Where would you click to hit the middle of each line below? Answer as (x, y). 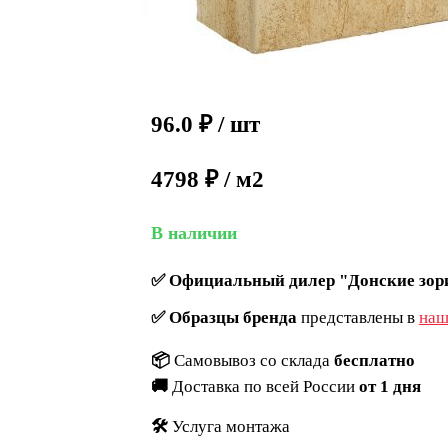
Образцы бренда (232, 318)
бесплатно (374, 361)
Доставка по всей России (265, 387)
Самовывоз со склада (253, 361)
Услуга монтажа (230, 427)
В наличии (193, 233)
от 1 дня (389, 387)
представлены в (357, 318)
